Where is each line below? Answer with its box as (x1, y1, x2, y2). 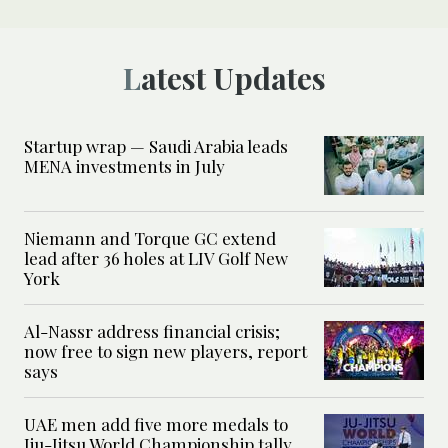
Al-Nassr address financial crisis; (24, 320, 280, 343)
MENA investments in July (24, 155, 225, 178)
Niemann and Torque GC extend (24, 227, 276, 250)
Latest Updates (140, 58, 326, 99)
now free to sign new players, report (24, 340, 307, 363)
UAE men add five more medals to (24, 413, 288, 436)
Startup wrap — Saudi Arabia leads (24, 135, 288, 158)
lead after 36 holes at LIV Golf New (24, 247, 288, 270)
